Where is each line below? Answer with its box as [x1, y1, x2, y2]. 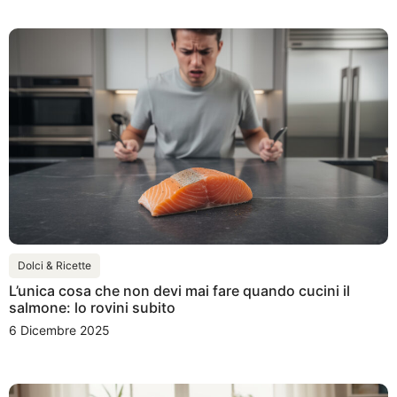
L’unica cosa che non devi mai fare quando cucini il [9, 282, 350, 300]
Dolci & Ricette [18, 259, 91, 273]
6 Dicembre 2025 [9, 323, 110, 339]
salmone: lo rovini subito [9, 299, 175, 317]
